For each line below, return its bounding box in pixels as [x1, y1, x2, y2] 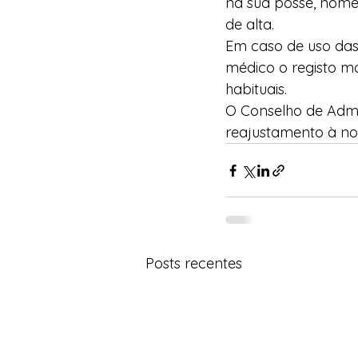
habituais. [225, 80, 287, 98]
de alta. [225, 15, 274, 34]
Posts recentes [145, 254, 242, 272]
